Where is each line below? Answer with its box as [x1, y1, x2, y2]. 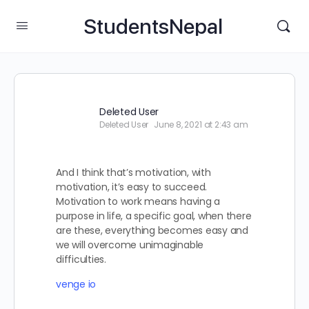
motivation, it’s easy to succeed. [56, 180, 208, 194]
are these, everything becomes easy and [56, 223, 248, 237]
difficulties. [56, 252, 106, 266]
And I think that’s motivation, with [56, 166, 211, 179]
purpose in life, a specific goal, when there [56, 209, 252, 223]
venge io [56, 277, 97, 291]
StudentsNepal [83, 13, 223, 39]
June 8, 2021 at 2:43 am [153, 119, 248, 130]
